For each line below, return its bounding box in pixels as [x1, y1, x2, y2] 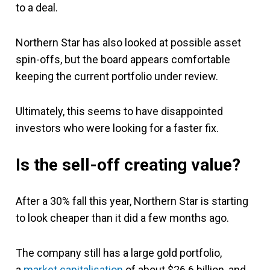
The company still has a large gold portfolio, [16, 246, 222, 259]
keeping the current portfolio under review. [16, 69, 218, 83]
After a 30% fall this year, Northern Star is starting [16, 194, 248, 207]
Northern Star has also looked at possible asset [16, 36, 241, 49]
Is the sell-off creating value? [16, 154, 240, 175]
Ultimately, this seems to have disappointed [16, 104, 223, 118]
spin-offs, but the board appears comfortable [16, 52, 230, 66]
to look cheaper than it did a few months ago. [16, 211, 229, 224]
